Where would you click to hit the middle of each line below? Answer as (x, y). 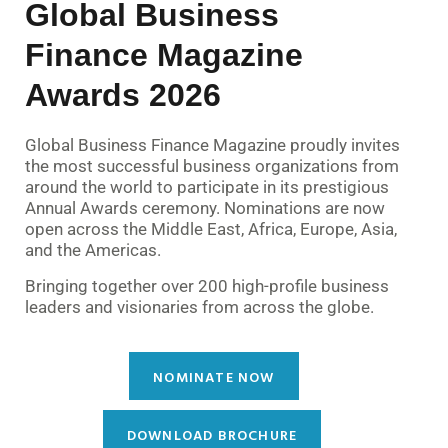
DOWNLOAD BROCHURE (212, 435)
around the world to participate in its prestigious (207, 187)
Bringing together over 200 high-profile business (207, 285)
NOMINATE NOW (214, 377)
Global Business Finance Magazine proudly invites (212, 145)
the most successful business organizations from (212, 166)
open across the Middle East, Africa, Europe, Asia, (211, 229)
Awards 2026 (123, 95)
